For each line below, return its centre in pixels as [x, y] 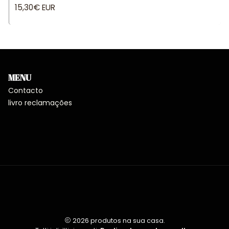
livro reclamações [40, 102]
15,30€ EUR [35, 8]
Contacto [26, 91]
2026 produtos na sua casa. [118, 221]
